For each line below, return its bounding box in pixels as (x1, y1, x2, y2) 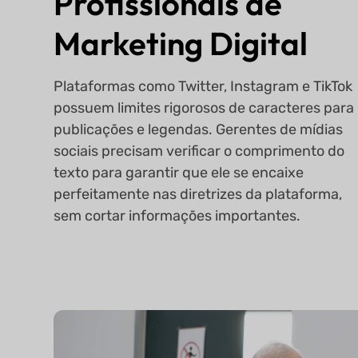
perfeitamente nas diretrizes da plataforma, (54, 185, 343, 203)
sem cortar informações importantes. (54, 206, 301, 225)
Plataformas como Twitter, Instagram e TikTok (54, 77, 353, 95)
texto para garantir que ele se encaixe (54, 163, 304, 181)
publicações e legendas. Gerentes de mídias (54, 120, 344, 138)
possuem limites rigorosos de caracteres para (54, 98, 355, 117)
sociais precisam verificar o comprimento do (54, 141, 345, 160)
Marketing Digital (54, 22, 308, 63)
